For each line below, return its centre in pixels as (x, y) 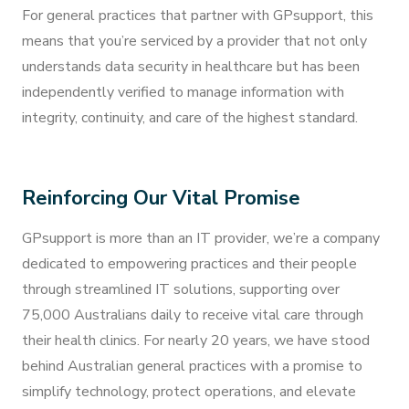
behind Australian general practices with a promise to (192, 366)
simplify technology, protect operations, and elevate (189, 392)
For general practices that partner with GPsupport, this (198, 16)
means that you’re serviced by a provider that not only (194, 41)
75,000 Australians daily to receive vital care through (193, 315)
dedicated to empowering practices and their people (189, 264)
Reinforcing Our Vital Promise (161, 198)
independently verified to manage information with (183, 92)
